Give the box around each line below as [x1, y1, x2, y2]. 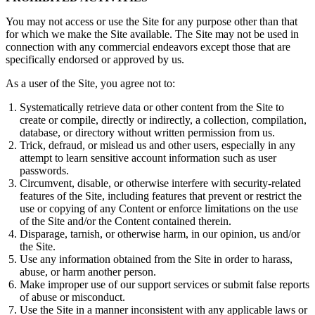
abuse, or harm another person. [20, 266, 156, 278]
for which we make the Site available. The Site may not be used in [6, 28, 299, 41]
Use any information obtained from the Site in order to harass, [20, 253, 292, 266]
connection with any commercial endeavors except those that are [6, 41, 290, 53]
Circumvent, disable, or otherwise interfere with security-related [20, 177, 301, 190]
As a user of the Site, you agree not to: [6, 77, 175, 90]
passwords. [20, 165, 69, 177]
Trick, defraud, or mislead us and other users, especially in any [20, 139, 295, 152]
